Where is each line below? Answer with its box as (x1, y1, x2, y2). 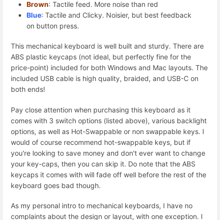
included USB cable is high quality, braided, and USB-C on (11, 74, 198, 83)
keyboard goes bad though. (11, 181, 101, 190)
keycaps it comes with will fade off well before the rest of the (11, 170, 206, 179)
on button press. (27, 22, 79, 30)
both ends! (11, 85, 45, 94)
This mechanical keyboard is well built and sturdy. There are (11, 42, 204, 51)
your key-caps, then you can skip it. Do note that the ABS (11, 159, 195, 168)
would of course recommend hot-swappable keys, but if (11, 137, 191, 146)
